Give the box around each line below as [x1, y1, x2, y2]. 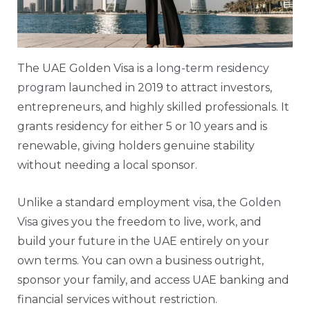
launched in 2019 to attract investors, [66, 80, 272, 94]
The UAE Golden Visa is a [17, 61, 156, 75]
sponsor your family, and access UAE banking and [17, 273, 289, 286]
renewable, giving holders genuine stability [17, 138, 255, 152]
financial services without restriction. [17, 292, 217, 306]
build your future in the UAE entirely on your [17, 234, 269, 248]
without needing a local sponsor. [17, 158, 197, 172]
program [17, 80, 66, 94]
